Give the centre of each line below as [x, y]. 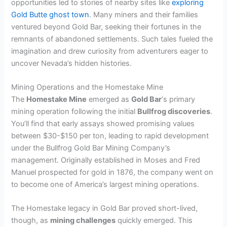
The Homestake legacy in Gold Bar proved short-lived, [105, 209]
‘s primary [179, 100]
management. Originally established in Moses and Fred [106, 160]
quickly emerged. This [154, 221]
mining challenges [83, 221]
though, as [31, 221]
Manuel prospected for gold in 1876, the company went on [112, 173]
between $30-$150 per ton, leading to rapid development [110, 136]
